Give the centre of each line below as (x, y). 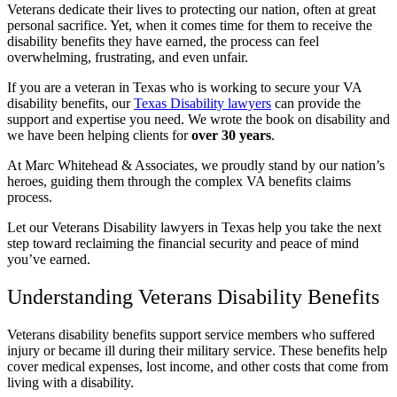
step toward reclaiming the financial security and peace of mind (183, 243)
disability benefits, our (70, 103)
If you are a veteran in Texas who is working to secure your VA (184, 87)
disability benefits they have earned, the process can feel (163, 41)
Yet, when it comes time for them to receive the (241, 25)
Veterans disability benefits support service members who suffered (191, 334)
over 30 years (231, 135)
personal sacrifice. (58, 25)
